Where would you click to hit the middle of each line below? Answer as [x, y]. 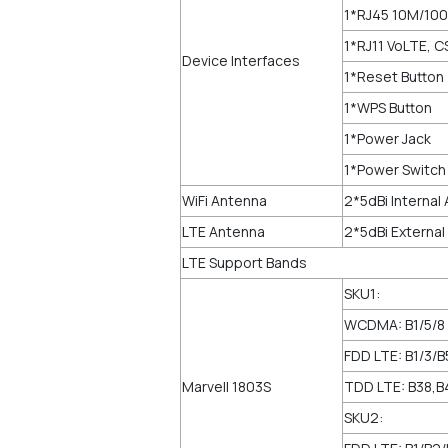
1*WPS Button [388, 107]
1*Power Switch [395, 169]
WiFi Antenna [224, 200]
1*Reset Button [394, 76]
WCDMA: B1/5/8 [394, 324]
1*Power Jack [387, 138]
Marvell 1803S [226, 386]
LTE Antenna [223, 231]
